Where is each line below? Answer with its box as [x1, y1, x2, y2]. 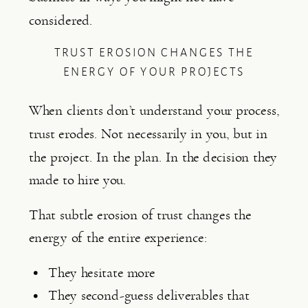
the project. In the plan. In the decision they [29, 149, 278, 164]
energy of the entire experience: [29, 230, 207, 245]
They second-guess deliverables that [48, 288, 250, 303]
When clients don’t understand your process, [29, 103, 279, 118]
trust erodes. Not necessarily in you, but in [29, 126, 268, 142]
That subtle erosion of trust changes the [29, 207, 252, 222]
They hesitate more [48, 265, 155, 280]
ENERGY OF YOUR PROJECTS [63, 65, 245, 79]
